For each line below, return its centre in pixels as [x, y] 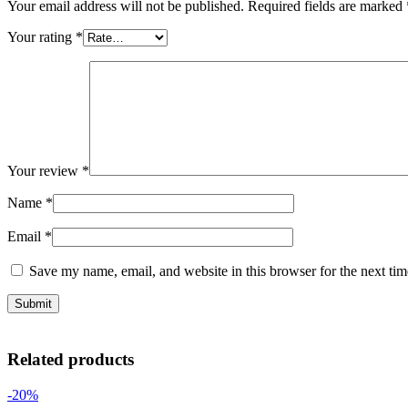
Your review [45, 171]
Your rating [41, 37]
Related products [71, 360]
